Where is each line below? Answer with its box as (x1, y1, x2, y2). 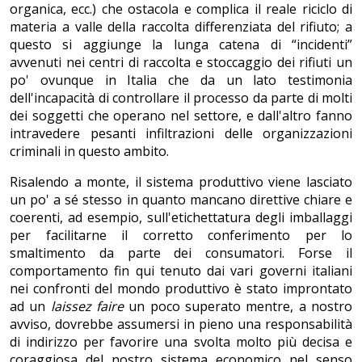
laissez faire (50, 297, 124, 316)
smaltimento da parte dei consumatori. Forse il (10, 244, 352, 263)
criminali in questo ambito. (10, 142, 169, 161)
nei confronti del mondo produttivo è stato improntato (10, 280, 352, 298)
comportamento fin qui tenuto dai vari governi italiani (10, 262, 352, 280)
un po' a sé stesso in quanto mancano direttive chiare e (10, 191, 352, 209)
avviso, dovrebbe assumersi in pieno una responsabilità (10, 315, 352, 334)
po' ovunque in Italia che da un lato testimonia (10, 71, 352, 90)
